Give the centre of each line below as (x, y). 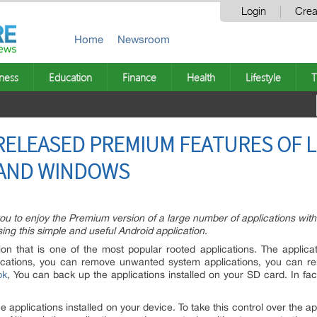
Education (70, 77)
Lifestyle (263, 77)
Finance (139, 77)
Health (201, 77)
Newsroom (144, 39)
